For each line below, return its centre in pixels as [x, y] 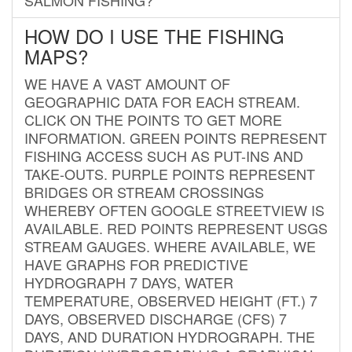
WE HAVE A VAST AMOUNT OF [127, 83]
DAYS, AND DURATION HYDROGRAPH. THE [170, 336]
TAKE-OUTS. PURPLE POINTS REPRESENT [170, 173]
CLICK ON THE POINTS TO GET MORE [153, 119]
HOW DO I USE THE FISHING [154, 35]
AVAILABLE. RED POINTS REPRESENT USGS [176, 227]
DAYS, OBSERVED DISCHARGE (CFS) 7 [156, 318]
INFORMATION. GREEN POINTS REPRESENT [176, 137]
